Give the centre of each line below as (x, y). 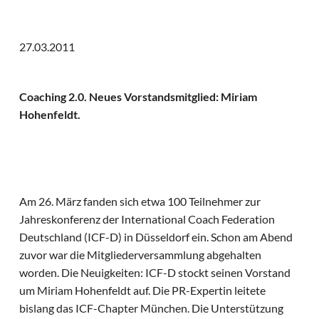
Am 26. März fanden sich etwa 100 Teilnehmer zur (140, 202)
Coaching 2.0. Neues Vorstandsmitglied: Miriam (138, 97)
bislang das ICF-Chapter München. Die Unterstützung (152, 308)
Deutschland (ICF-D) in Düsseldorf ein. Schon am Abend (156, 237)
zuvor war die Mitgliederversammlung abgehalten (141, 255)
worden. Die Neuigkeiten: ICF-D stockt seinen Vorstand (155, 273)
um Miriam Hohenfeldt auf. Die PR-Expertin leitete (143, 291)
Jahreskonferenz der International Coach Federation (147, 219)
